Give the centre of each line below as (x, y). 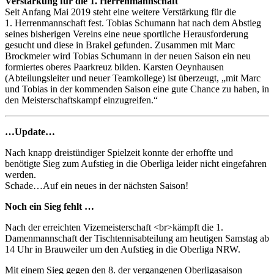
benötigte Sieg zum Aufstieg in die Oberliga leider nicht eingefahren (136, 163)
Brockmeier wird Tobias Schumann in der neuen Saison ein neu (128, 56)
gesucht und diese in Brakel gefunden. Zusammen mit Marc (120, 45)
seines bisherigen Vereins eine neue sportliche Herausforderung (127, 34)
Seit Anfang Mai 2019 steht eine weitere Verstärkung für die (120, 12)
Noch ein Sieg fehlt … (50, 206)
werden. (20, 174)
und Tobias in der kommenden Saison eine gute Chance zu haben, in (137, 89)
